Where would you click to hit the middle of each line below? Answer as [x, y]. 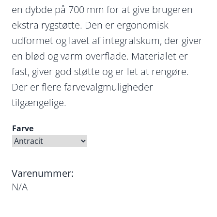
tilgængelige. [39, 102]
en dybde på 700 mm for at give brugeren [102, 9]
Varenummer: [43, 173]
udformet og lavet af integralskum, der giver [107, 40]
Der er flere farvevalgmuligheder [82, 87]
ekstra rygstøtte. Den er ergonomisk [90, 25]
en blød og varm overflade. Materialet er [100, 56]
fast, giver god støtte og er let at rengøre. [100, 71]
